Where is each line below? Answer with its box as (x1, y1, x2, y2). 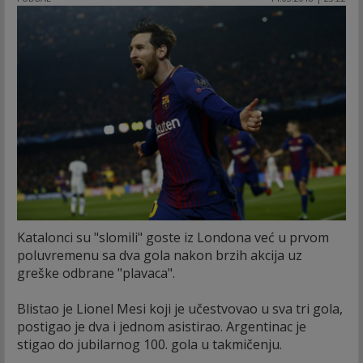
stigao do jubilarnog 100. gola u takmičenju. (17, 335, 282, 353)
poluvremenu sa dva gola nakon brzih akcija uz (17, 246, 302, 264)
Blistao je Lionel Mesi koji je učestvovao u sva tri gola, (17, 299, 343, 318)
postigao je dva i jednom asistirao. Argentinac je (17, 317, 306, 335)
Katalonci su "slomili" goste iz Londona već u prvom (17, 228, 329, 246)
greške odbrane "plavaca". (17, 263, 175, 282)
